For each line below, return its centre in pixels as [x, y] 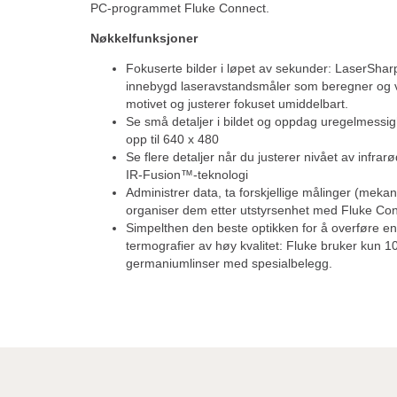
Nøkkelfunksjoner [144, 38]
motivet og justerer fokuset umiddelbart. [237, 103]
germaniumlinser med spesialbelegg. [229, 263]
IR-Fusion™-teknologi [187, 174]
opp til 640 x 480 [172, 139]
